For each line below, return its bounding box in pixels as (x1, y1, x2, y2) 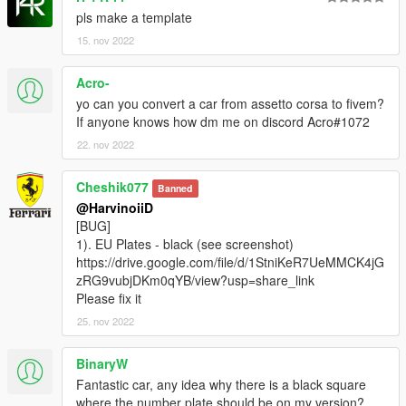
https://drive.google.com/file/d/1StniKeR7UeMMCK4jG (76, 253, 384, 272)
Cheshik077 (76, 178, 149, 197)
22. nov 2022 (77, 137, 134, 152)
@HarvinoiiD (76, 198, 153, 217)
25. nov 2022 (77, 314, 134, 329)
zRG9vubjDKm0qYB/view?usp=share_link (76, 271, 314, 290)
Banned (158, 181, 193, 196)
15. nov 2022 (77, 33, 134, 48)
